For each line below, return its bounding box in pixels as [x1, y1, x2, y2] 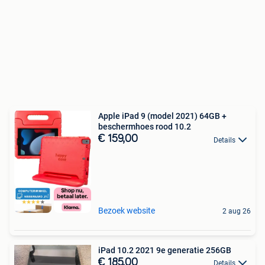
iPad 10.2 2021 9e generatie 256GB [98, 245, 231, 255]
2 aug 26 [222, 206, 251, 215]
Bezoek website [98, 205, 155, 215]
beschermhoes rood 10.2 [98, 122, 191, 132]
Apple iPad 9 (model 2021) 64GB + [98, 111, 227, 121]
